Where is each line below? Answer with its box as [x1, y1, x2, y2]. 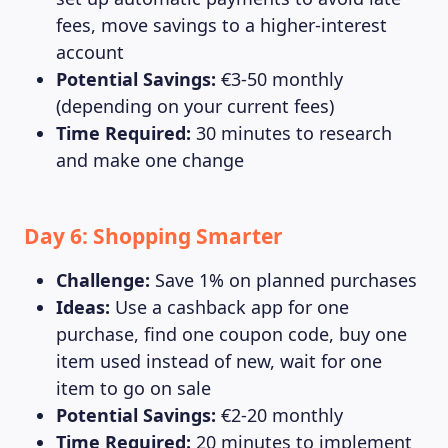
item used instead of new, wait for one [56, 349, 382, 373]
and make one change [56, 148, 244, 172]
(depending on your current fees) [56, 94, 334, 118]
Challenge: [56, 268, 150, 292]
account [56, 40, 124, 64]
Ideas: [56, 295, 110, 319]
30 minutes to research [191, 121, 392, 145]
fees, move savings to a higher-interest [56, 13, 387, 37]
